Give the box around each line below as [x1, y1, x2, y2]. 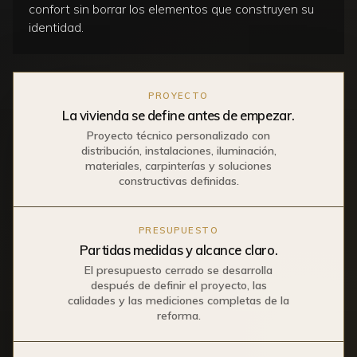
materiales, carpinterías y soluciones [85, 158, 272, 173]
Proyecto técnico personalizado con [87, 127, 270, 143]
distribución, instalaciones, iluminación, [80, 143, 277, 158]
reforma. [156, 308, 201, 323]
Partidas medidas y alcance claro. [79, 241, 278, 258]
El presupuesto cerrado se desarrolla [84, 262, 273, 277]
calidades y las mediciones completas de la [68, 292, 289, 308]
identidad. [29, 18, 84, 35]
